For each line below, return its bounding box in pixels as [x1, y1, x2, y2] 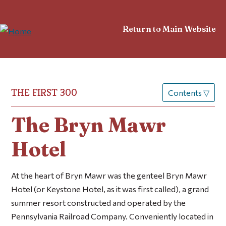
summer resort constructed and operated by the [11, 197, 186, 207]
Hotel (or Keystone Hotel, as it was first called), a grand [11, 184, 209, 194]
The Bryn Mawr [11, 112, 166, 138]
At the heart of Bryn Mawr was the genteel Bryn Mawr [11, 170, 207, 180]
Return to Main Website [123, 24, 216, 34]
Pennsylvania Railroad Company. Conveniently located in [11, 211, 214, 221]
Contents [167, 87, 203, 97]
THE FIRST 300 [11, 86, 78, 99]
